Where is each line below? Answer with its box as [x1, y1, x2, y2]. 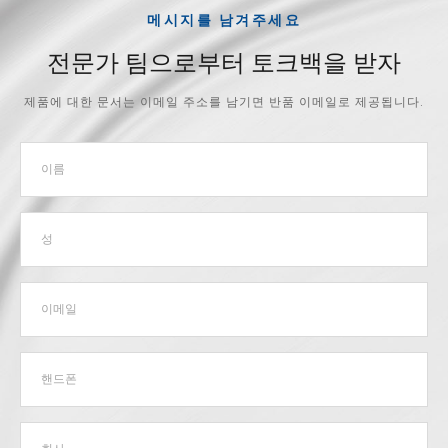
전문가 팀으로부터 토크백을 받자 [47, 48, 401, 77]
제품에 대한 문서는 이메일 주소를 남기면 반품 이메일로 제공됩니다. [24, 94, 424, 109]
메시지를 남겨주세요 [147, 11, 301, 28]
